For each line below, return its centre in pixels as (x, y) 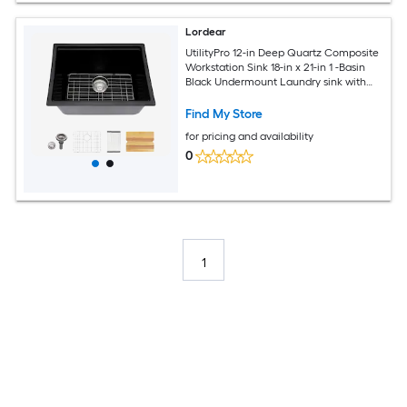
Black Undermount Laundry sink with (276, 81)
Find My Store (224, 114)
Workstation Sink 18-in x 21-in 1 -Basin (276, 67)
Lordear (206, 32)
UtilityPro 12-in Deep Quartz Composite (283, 52)
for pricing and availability (250, 136)
